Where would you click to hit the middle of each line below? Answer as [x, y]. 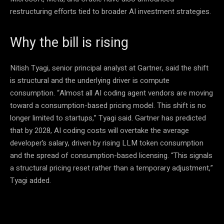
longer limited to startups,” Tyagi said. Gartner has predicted [108, 118]
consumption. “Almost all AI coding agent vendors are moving [111, 93]
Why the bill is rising [69, 42]
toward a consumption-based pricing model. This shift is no [108, 105]
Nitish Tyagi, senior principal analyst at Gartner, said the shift [109, 68]
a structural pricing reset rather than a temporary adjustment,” [111, 168]
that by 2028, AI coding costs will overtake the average [99, 130]
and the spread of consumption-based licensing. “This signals [111, 155]
